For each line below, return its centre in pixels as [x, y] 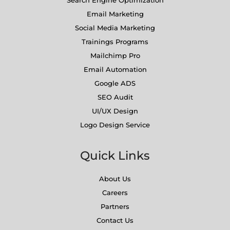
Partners [115, 207]
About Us [115, 179]
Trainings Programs [115, 42]
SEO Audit [115, 97]
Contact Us [115, 221]
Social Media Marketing [115, 28]
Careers [115, 193]
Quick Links [115, 156]
